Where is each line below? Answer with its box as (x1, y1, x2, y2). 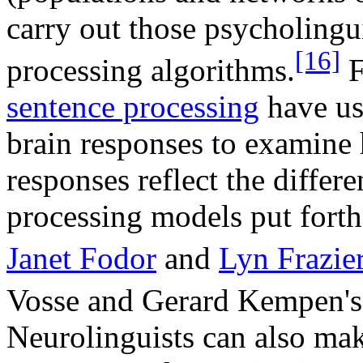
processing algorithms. (6, 53, 295, 88)
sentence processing (6, 89, 259, 125)
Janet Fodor (6, 241, 156, 276)
